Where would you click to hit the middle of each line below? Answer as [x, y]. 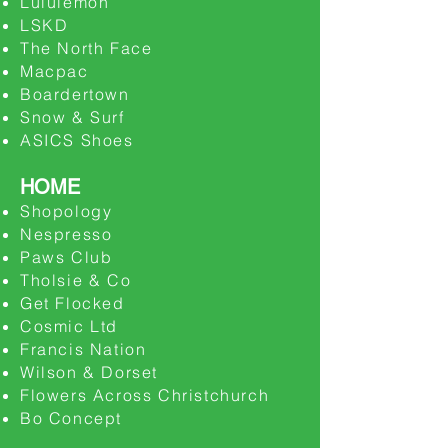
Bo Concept [71, 418]
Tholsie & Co [76, 280]
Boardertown [75, 94]
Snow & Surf [72, 117]
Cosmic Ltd [69, 326]
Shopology [66, 211]
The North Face [86, 48]
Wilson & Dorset [89, 372]
